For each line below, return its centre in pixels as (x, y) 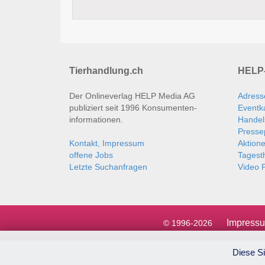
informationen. (96, 120)
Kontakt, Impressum (107, 143)
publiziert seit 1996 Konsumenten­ (133, 108)
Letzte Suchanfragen (108, 167)
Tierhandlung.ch (106, 71)
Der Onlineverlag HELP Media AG (132, 96)
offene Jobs (91, 155)
